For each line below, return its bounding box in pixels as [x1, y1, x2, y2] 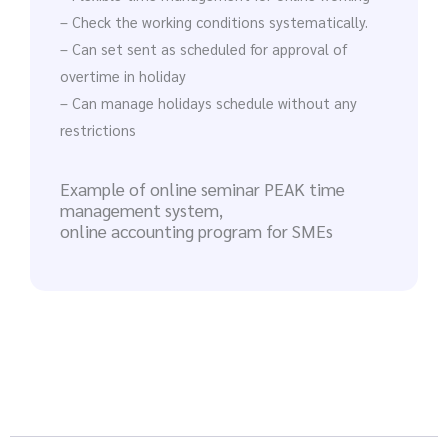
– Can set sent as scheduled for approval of [60, 38, 347, 58]
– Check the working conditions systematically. [60, 11, 368, 31]
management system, [60, 197, 223, 221]
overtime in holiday [60, 65, 186, 85]
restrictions [60, 119, 136, 139]
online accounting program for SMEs [60, 218, 333, 242]
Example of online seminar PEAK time [60, 176, 345, 200]
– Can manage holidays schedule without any [60, 92, 357, 112]
